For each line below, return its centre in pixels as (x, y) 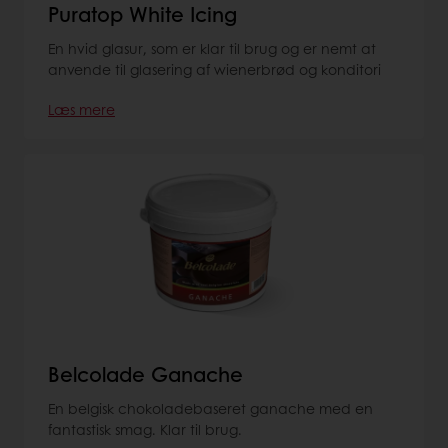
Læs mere (81, 108)
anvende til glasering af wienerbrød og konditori (214, 68)
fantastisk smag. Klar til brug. (145, 428)
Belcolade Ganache (145, 373)
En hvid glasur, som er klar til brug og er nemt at (212, 47)
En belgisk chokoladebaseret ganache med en (210, 407)
